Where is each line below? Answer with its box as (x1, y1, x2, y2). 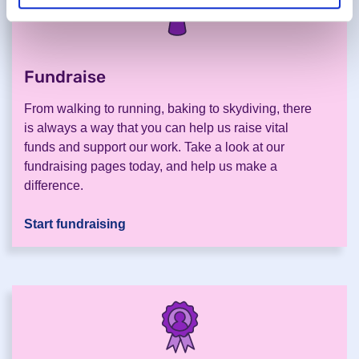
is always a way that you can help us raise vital (24, 121, 288, 135)
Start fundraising (24, 217, 126, 232)
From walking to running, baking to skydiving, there (24, 102, 312, 116)
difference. (24, 179, 83, 193)
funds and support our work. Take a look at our (24, 140, 284, 155)
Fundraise (24, 67, 106, 87)
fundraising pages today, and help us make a (24, 159, 277, 174)
